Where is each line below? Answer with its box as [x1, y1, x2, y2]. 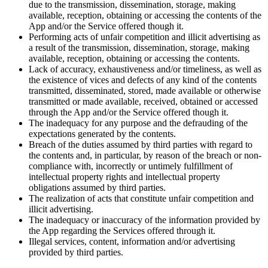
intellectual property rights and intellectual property [29, 171, 220, 182]
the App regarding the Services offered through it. [29, 225, 215, 236]
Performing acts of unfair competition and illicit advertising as [29, 31, 260, 42]
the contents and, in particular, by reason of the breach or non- [29, 150, 261, 160]
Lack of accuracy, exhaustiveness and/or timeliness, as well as [29, 63, 261, 74]
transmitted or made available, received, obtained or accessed [29, 96, 258, 106]
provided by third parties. [29, 246, 123, 257]
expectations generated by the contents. [29, 128, 176, 139]
